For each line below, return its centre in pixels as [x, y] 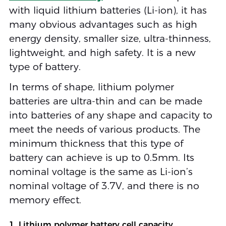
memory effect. [45, 200]
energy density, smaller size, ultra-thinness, [110, 39]
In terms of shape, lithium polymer [91, 87]
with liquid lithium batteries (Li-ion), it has [108, 11]
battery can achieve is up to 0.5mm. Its [101, 158]
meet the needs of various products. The [104, 130]
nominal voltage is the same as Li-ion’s [101, 172]
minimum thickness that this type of [96, 144]
